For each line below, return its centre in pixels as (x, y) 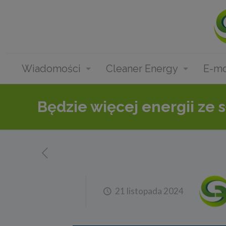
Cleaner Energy (142, 69)
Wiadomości (51, 69)
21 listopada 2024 (150, 191)
